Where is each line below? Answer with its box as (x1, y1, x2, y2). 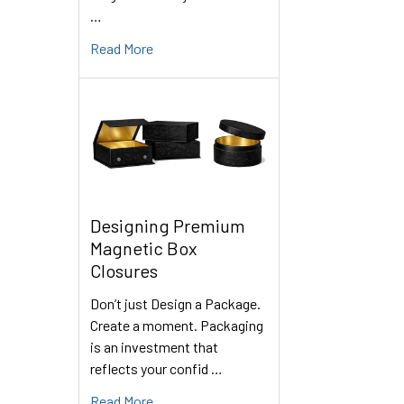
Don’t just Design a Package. (90, 295, 261, 313)
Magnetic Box (90, 237, 197, 260)
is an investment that (90, 338, 218, 356)
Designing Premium (90, 215, 245, 237)
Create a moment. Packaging (90, 317, 263, 335)
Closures (90, 260, 158, 282)
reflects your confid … (90, 360, 223, 378)
